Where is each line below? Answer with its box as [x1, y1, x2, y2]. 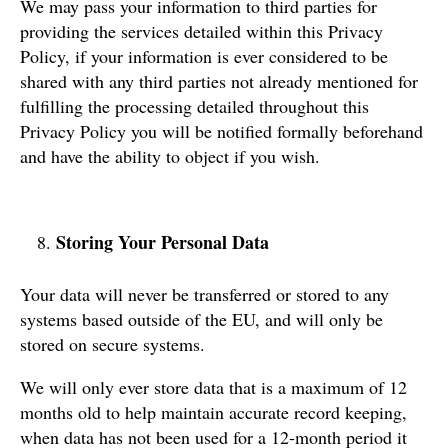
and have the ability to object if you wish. [20, 143, 320, 168]
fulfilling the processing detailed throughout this [20, 93, 369, 118]
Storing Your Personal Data [56, 228, 269, 255]
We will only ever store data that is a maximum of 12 [20, 374, 407, 399]
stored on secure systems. [20, 331, 205, 356]
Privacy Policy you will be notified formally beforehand [20, 118, 423, 143]
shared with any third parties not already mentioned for [20, 68, 418, 93]
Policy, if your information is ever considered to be [20, 43, 388, 68]
